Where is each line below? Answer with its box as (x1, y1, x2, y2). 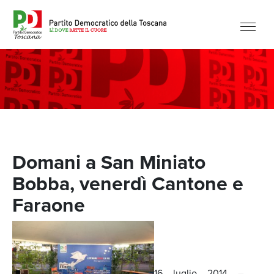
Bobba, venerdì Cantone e (12, 169, 243, 198)
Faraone (12, 190, 85, 220)
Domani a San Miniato (12, 147, 206, 177)
